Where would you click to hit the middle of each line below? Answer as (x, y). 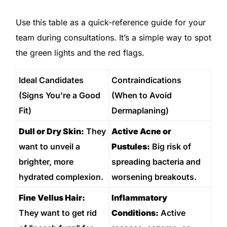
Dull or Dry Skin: (51, 131)
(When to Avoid (141, 95)
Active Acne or (141, 131)
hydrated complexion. (61, 177)
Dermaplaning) (140, 110)
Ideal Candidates (51, 80)
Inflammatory (139, 197)
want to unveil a (49, 146)
